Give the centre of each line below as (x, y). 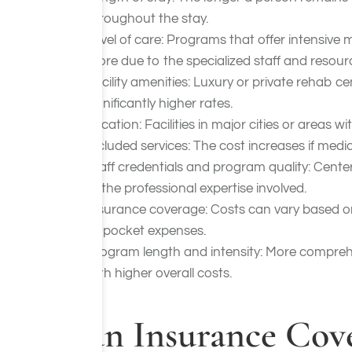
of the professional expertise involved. (196, 189)
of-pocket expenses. (146, 231)
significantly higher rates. (159, 104)
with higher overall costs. (159, 273)
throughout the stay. (147, 19)
